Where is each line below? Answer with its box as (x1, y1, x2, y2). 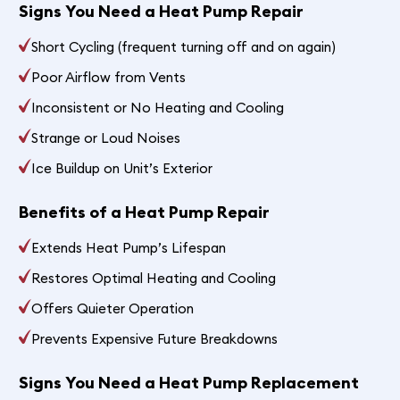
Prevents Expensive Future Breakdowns (31, 329, 279, 347)
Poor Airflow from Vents (31, 68, 187, 86)
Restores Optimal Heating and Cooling (31, 269, 277, 287)
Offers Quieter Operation (31, 299, 195, 317)
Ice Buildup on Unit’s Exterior (31, 159, 213, 177)
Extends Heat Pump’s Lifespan (31, 238, 227, 256)
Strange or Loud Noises (31, 129, 181, 146)
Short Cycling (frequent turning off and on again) (31, 37, 337, 55)
